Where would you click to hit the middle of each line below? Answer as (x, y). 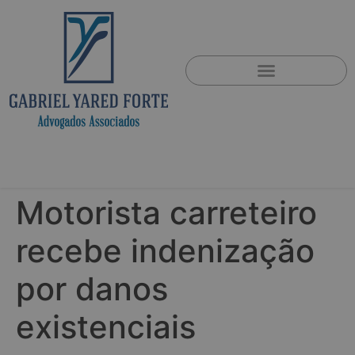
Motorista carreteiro (166, 213)
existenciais (106, 327)
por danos (92, 289)
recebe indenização (165, 251)
